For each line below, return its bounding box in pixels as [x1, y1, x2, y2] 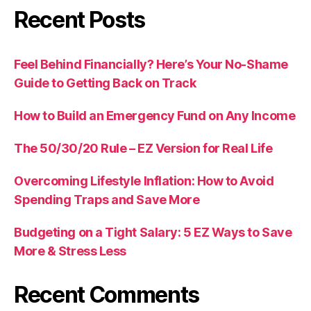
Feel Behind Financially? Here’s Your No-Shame [14, 57, 288, 72]
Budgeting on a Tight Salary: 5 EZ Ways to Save [14, 225, 292, 240]
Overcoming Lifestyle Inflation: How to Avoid [14, 174, 274, 189]
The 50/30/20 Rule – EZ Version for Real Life [14, 141, 273, 156]
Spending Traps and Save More [14, 192, 200, 208]
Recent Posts [14, 6, 146, 34]
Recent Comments [14, 281, 200, 309]
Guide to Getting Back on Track [14, 76, 196, 91]
